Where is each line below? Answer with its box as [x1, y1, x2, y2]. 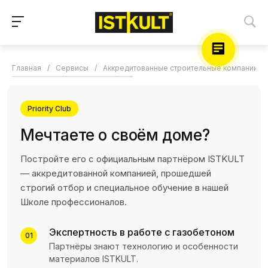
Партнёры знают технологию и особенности [49, 240, 238, 251]
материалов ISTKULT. [49, 253, 138, 264]
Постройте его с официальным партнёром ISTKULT [20, 153, 245, 165]
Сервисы [56, 63, 89, 72]
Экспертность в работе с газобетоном [49, 226, 234, 238]
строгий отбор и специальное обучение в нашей [20, 181, 229, 193]
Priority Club [28, 103, 71, 113]
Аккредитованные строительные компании [103, 63, 258, 72]
